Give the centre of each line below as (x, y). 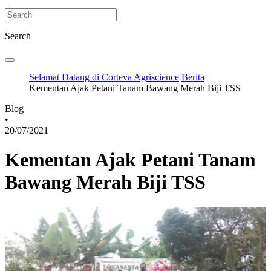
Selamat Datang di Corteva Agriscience (104, 77)
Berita (193, 77)
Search (18, 36)
